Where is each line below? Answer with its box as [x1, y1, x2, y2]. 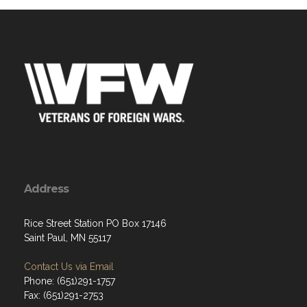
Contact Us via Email [24, 294, 114, 306]
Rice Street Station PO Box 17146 [24, 251, 167, 262]
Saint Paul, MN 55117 [24, 265, 111, 277]
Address [24, 215, 69, 229]
